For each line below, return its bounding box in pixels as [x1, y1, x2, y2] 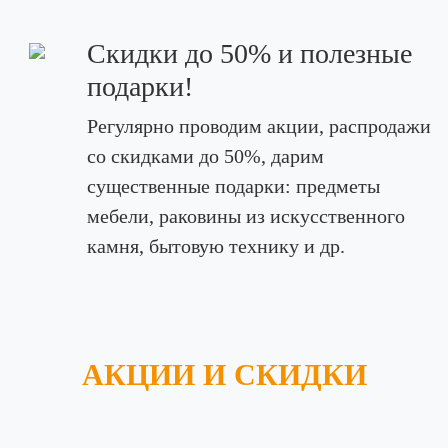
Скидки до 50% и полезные [86, 38, 412, 69]
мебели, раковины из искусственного [86, 205, 405, 227]
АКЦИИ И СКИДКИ [81, 358, 367, 391]
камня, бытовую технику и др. [86, 235, 345, 257]
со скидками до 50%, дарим [86, 145, 324, 167]
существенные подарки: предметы [86, 175, 380, 197]
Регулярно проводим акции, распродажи [86, 115, 431, 137]
